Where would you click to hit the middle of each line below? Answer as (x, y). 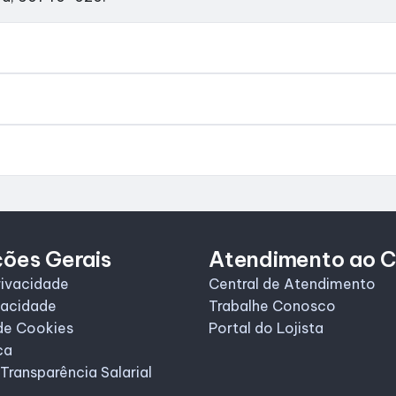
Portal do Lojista (266, 328)
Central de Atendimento (292, 284)
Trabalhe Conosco (272, 306)
